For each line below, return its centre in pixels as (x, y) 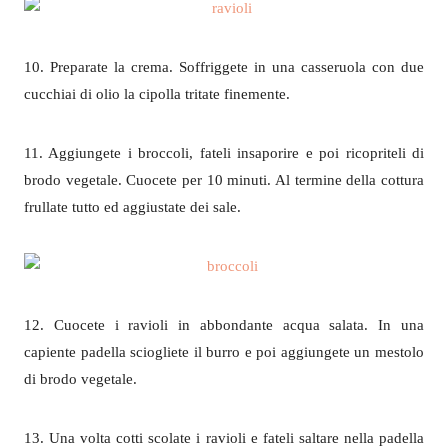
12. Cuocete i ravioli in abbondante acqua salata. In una (224, 325)
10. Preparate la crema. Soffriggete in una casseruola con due (224, 67)
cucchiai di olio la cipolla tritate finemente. (157, 94)
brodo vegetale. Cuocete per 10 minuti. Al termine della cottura (224, 180)
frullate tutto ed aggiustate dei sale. (132, 207)
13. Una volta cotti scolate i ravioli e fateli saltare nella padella (224, 438)
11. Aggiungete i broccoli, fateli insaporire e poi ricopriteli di (224, 153)
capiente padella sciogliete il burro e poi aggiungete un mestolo (224, 352)
